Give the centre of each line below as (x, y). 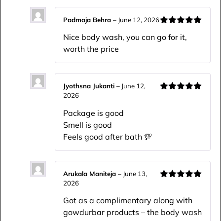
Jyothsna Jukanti (90, 86)
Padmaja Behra (88, 20)
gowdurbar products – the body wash (132, 212)
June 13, (135, 173)
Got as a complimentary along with (128, 200)
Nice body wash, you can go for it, (125, 37)
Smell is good (88, 125)
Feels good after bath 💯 (108, 136)
